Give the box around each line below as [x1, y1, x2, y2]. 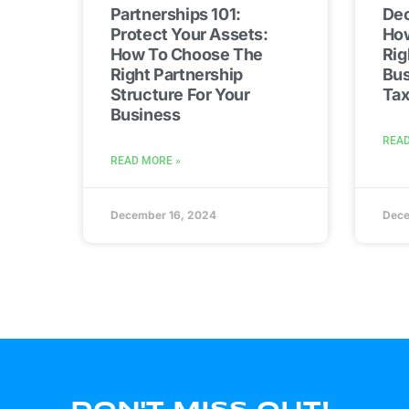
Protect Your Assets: [110, 25, 268, 45]
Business [110, 105, 181, 125]
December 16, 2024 [110, 208, 216, 223]
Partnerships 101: [110, 5, 241, 25]
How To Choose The [110, 45, 263, 65]
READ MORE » [110, 154, 181, 168]
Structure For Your [110, 85, 250, 105]
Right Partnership [110, 65, 243, 85]
